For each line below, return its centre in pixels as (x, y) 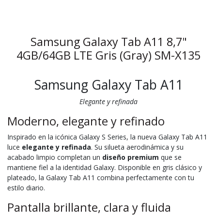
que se (170, 157)
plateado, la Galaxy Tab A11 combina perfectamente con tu (101, 177)
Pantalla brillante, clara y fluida (89, 207)
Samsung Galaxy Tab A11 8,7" (108, 41)
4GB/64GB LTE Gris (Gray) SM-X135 (108, 55)
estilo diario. (26, 187)
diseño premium (130, 157)
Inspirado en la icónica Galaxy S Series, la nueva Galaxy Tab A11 (107, 137)
